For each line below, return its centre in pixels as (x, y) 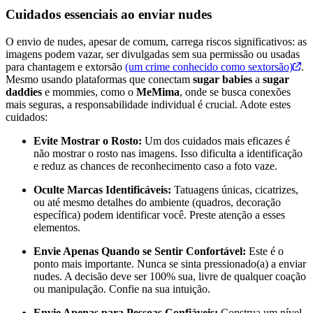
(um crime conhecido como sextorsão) (209, 66)
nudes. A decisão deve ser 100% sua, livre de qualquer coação (170, 276)
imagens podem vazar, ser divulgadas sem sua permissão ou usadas (153, 54)
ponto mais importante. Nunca (100, 263)
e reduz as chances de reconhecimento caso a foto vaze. (155, 166)
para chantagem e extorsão (65, 66)
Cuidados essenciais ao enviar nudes (109, 14)
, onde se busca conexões (235, 92)
